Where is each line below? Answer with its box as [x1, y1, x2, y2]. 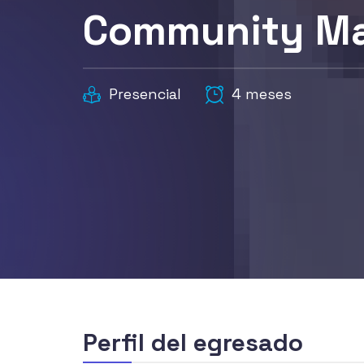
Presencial [109, 84, 181, 103]
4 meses [232, 84, 292, 103]
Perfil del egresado [83, 327, 303, 358]
